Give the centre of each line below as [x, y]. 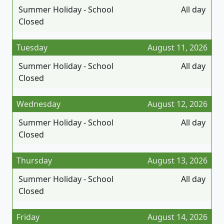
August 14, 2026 [177, 217]
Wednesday [38, 104]
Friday [28, 217]
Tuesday [32, 47]
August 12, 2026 [177, 104]
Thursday [34, 160]
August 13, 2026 [177, 160]
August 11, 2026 [177, 47]
